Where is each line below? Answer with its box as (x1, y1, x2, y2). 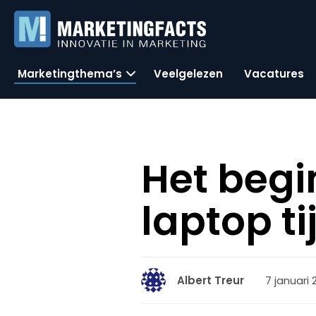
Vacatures (244, 66, 304, 81)
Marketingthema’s (18, 66, 122, 81)
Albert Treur (177, 273, 245, 288)
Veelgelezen (154, 66, 223, 81)
